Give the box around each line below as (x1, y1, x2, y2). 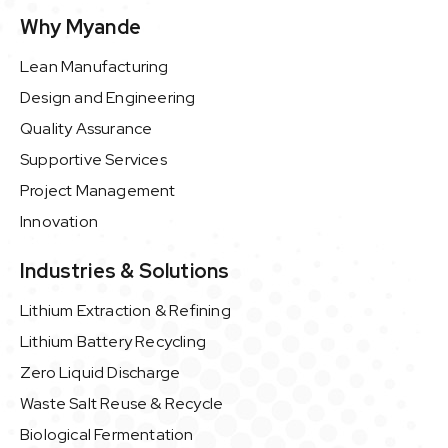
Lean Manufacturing (20, 55, 169, 77)
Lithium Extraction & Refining (20, 299, 231, 321)
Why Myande (20, 13, 141, 40)
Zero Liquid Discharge (20, 361, 181, 383)
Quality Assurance (20, 117, 153, 139)
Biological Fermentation (20, 423, 194, 445)
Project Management (20, 179, 176, 201)
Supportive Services (20, 148, 167, 170)
